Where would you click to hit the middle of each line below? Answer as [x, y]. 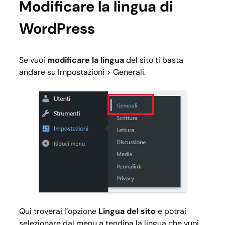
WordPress [57, 28]
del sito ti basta [154, 60]
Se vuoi [33, 60]
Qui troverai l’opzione [59, 211]
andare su [38, 72]
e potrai [171, 211]
